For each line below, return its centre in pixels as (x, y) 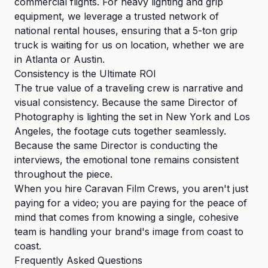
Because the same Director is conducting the (116, 145)
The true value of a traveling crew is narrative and (129, 88)
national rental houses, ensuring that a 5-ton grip (126, 31)
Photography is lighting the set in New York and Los (132, 117)
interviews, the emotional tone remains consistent (127, 160)
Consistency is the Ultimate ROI (85, 74)
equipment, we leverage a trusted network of (117, 16)
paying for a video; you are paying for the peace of (131, 203)
